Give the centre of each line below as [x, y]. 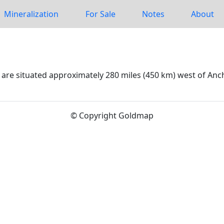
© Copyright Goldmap [112, 115]
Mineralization [31, 14]
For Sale [100, 14]
